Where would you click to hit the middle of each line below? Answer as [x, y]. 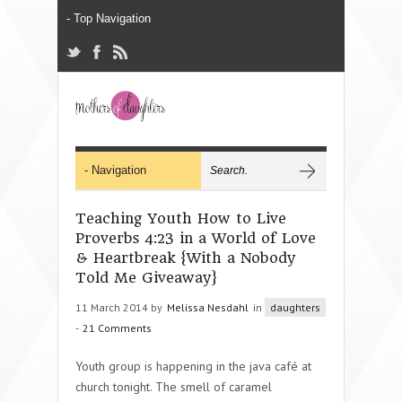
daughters [295, 307]
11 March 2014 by [120, 307]
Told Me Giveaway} [147, 277]
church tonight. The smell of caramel [174, 386]
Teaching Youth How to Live [181, 218]
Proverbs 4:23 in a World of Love [196, 238]
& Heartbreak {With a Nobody [185, 258]
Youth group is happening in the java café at [193, 366]
